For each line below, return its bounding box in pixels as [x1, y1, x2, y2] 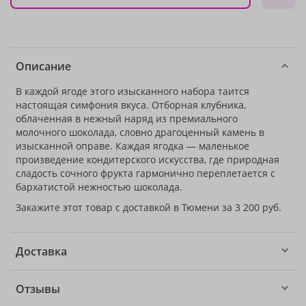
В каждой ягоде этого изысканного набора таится [16, 85, 249, 98]
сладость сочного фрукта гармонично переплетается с [16, 167, 275, 180]
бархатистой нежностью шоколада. [16, 180, 182, 193]
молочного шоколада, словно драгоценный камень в [16, 126, 264, 139]
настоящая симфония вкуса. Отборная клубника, [16, 98, 246, 111]
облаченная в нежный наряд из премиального [16, 112, 238, 125]
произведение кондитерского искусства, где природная [16, 153, 279, 166]
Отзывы [16, 281, 60, 296]
